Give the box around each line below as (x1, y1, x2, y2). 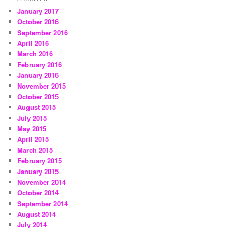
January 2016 (17, 70, 59, 80)
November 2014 (17, 177, 66, 187)
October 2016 (17, 17, 59, 27)
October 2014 (17, 188, 59, 198)
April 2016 (17, 38, 49, 48)
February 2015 (17, 156, 62, 166)
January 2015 (17, 166, 59, 177)
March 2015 (17, 145, 53, 155)
